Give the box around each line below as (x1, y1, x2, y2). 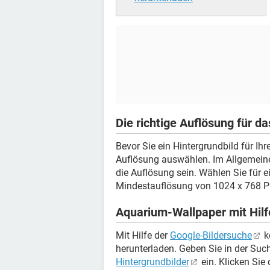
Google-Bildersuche (170, 230, 252, 241)
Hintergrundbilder (116, 256, 189, 268)
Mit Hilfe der (116, 230, 170, 241)
